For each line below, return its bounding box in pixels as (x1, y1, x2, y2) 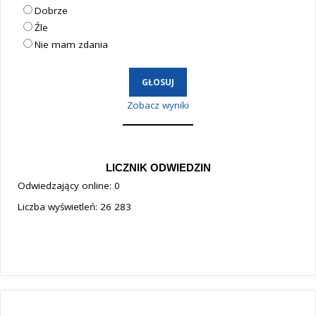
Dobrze (34, 4, 68, 18)
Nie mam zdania (34, 38, 108, 51)
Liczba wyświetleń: (17, 200, 100, 214)
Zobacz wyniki (127, 98, 189, 111)
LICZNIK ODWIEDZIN (105, 162, 211, 174)
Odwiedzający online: (17, 178, 114, 192)
